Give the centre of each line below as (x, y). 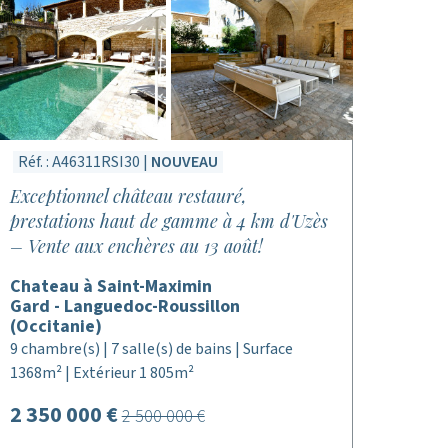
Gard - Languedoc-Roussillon (124, 306)
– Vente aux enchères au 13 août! (136, 246)
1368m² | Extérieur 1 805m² (101, 373)
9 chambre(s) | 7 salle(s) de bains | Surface (151, 349)
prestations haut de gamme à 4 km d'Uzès (168, 221)
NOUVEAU (184, 162)
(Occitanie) (55, 326)
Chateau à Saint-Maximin (110, 286)
